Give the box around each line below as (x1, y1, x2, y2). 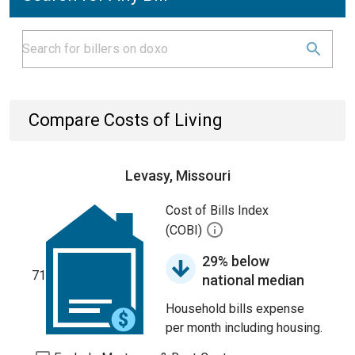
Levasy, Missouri (124, 167, 231, 184)
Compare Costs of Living (29, 110, 223, 130)
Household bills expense (166, 301, 304, 316)
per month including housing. (166, 320, 323, 335)
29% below (202, 253, 269, 269)
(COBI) (166, 223, 205, 239)
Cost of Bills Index (166, 203, 269, 218)
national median (202, 272, 304, 288)
